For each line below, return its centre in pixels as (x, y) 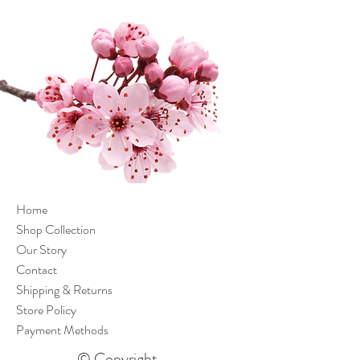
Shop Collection (56, 229)
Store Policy (46, 310)
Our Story (41, 250)
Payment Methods (62, 330)
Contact (37, 270)
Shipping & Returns (64, 290)
